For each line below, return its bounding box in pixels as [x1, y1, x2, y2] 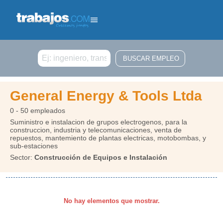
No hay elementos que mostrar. [63, 197, 160, 205]
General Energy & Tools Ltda [10, 88, 202, 104]
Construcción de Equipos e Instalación [34, 153, 167, 161]
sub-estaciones [10, 142, 58, 150]
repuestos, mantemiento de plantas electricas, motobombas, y [10, 134, 206, 142]
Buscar [37, 49, 55, 55]
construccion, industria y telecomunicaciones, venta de [10, 126, 182, 134]
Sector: [10, 153, 34, 161]
